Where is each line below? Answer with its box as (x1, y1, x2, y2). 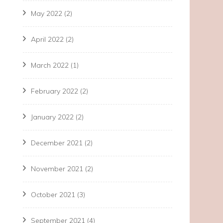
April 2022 (31, 35, 64, 44)
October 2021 (31, 190, 75, 199)
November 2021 (31, 164, 83, 173)
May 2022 (31, 9, 62, 18)
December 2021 (31, 138, 83, 147)
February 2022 (31, 87, 78, 96)
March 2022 (31, 61, 69, 70)
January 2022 (31, 112, 74, 121)
